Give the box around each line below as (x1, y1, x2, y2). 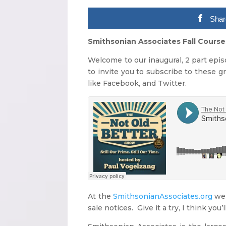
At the (88, 191, 113, 201)
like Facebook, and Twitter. (88, 78, 187, 88)
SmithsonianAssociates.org (112, 191, 212, 201)
